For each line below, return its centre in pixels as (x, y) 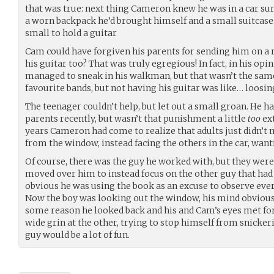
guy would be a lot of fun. (77, 235)
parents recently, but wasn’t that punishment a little (136, 118)
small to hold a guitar (71, 33)
